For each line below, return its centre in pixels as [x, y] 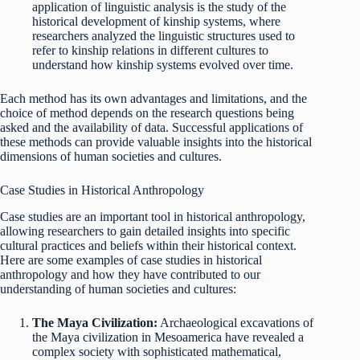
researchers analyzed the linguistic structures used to [164, 35]
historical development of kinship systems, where [156, 21]
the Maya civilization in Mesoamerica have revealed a [168, 337]
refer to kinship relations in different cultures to [150, 50]
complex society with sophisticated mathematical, [157, 351]
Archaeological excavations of [235, 322]
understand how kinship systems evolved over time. [163, 64]
